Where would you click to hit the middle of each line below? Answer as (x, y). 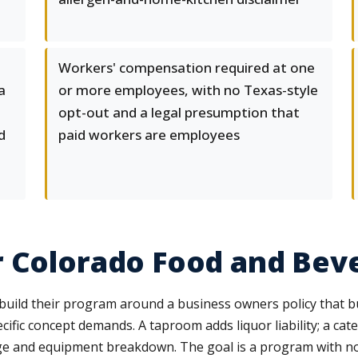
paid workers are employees (149, 135)
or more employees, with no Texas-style (188, 90)
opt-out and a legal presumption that (179, 112)
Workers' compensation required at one (187, 68)
